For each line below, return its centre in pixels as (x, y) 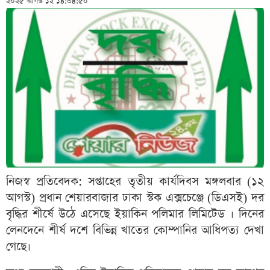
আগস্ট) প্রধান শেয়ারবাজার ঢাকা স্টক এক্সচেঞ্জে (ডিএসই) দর (135, 198)
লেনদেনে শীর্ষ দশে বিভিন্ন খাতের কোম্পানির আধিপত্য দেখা (135, 231)
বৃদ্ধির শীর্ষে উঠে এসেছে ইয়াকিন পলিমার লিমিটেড (118, 215)
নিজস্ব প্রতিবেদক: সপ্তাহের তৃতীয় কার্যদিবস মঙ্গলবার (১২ (135, 182)
